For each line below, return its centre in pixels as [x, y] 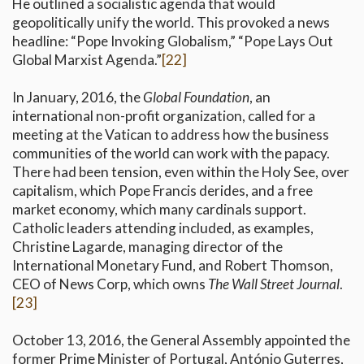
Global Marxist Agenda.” [87, 60]
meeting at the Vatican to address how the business [171, 135]
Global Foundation [196, 97]
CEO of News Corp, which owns [110, 284]
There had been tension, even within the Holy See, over [181, 172]
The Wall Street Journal [274, 284]
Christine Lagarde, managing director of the [147, 247]
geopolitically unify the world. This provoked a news [171, 23]
